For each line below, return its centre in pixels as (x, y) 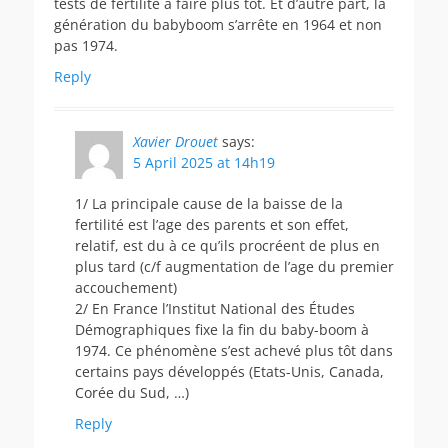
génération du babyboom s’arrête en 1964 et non (218, 24)
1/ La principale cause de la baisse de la (209, 203)
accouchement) (126, 287)
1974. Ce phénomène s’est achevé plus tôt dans (234, 350)
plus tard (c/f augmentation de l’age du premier (234, 266)
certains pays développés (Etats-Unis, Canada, (229, 371)
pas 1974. (86, 45)
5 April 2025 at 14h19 (204, 162)
